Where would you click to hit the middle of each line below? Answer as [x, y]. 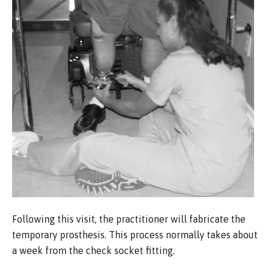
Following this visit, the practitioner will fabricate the [129, 219]
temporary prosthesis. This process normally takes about [135, 234]
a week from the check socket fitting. [93, 250]
